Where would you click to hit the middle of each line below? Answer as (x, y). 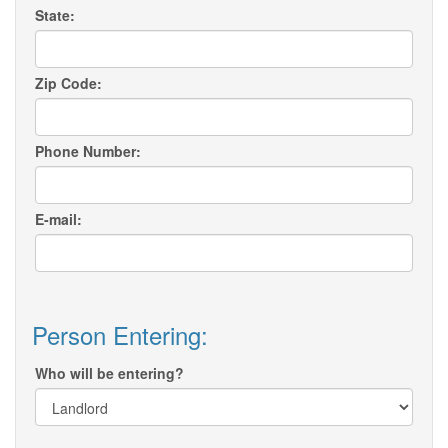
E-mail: (58, 219)
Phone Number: (88, 151)
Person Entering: (120, 335)
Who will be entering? (109, 373)
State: (55, 15)
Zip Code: (68, 83)
